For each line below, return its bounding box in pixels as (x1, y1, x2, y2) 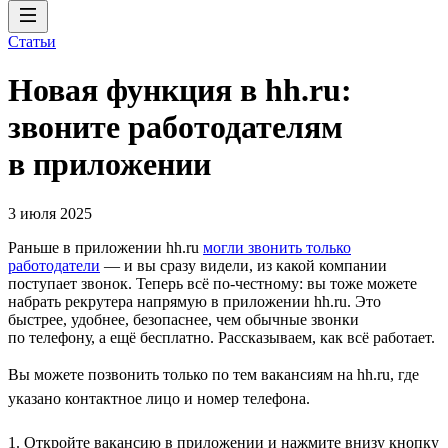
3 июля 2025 (8, 204, 92, 222)
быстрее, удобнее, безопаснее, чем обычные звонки (8, 310, 359, 328)
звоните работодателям (8, 109, 343, 146)
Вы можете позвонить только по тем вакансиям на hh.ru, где (8, 365, 419, 383)
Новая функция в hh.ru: (8, 72, 352, 109)
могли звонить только (203, 238, 351, 256)
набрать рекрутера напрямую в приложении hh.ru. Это (8, 292, 381, 310)
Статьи (8, 33, 56, 50)
